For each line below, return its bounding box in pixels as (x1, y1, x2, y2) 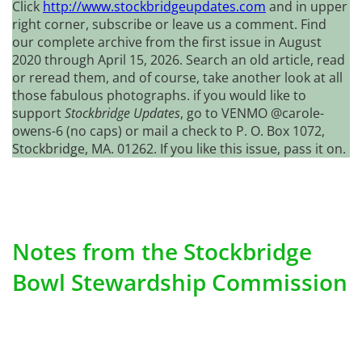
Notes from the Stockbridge (12, 235, 312, 267)
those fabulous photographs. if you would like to (12, 86, 306, 104)
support (12, 103, 65, 122)
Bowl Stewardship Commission (12, 266, 347, 297)
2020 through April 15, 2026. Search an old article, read (12, 50, 345, 69)
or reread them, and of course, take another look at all (12, 68, 343, 86)
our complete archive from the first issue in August (12, 32, 322, 51)
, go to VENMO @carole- (180, 103, 324, 122)
